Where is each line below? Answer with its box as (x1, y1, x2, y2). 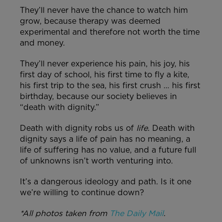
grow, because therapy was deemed (20, 16, 161, 26)
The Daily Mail (110, 208, 164, 218)
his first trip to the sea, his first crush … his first (20, 80, 200, 90)
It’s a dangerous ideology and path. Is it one (20, 176, 191, 186)
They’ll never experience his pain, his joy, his (20, 58, 190, 68)
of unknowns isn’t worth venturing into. (20, 156, 173, 166)
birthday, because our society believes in (20, 91, 177, 101)
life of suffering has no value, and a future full (20, 145, 196, 155)
